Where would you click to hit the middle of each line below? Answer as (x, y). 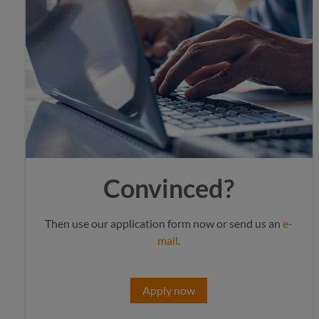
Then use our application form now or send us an (164, 223)
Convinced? (169, 188)
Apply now (169, 290)
